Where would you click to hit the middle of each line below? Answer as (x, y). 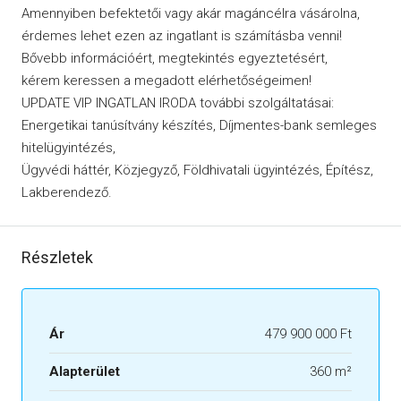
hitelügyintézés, (68, 147)
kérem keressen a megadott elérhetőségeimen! (166, 80)
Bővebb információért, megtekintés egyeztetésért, (175, 58)
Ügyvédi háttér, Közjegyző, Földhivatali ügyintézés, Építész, (197, 170)
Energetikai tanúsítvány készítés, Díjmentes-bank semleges (199, 125)
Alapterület (85, 371)
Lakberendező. (67, 192)
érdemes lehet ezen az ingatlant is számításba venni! (182, 35)
